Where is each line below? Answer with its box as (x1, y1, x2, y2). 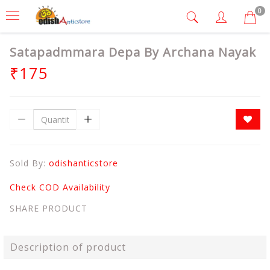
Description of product (10, 240, 126, 254)
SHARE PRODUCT (10, 202, 87, 214)
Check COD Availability (10, 181, 110, 193)
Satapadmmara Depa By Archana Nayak (10, 44, 256, 60)
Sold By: (10, 157, 49, 169)
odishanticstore (49, 157, 118, 169)
